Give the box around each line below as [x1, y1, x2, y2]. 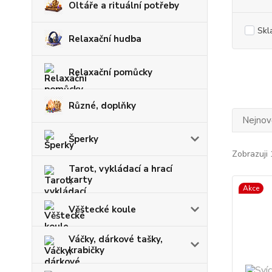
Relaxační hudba [69, 33, 141, 45]
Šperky [69, 133, 98, 145]
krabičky [69, 244, 104, 256]
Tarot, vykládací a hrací [69, 163, 172, 175]
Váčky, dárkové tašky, [69, 233, 163, 245]
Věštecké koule [69, 203, 136, 216]
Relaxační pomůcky [69, 66, 152, 78]
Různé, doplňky [69, 100, 136, 112]
